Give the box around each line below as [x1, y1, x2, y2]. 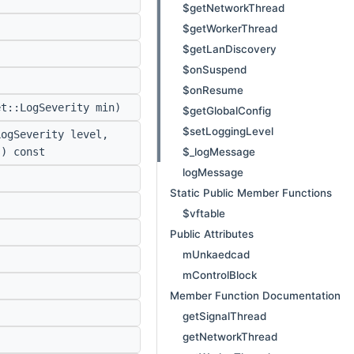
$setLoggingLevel [183, 125, 273, 137]
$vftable [183, 207, 225, 220]
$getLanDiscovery [183, 43, 277, 55]
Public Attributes [170, 228, 254, 240]
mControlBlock [183, 269, 257, 281]
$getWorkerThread [183, 22, 277, 35]
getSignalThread [183, 310, 266, 322]
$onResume [183, 84, 243, 96]
